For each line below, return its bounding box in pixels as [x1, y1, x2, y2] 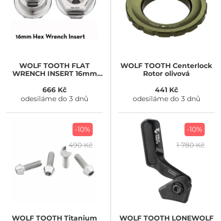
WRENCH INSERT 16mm [12, 69, 97, 78]
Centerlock [171, 61, 213, 70]
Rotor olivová [143, 69, 190, 78]
